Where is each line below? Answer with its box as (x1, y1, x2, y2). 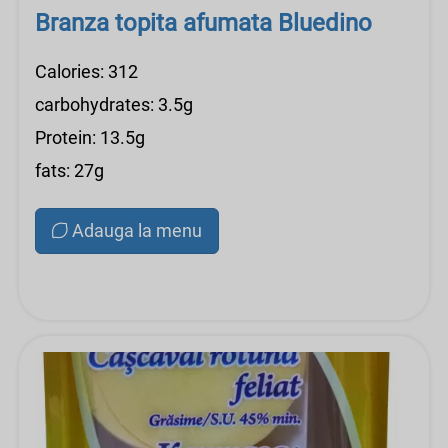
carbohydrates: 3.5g (35, 94, 193, 115)
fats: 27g (35, 160, 104, 181)
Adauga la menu (72, 220, 202, 241)
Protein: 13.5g (35, 127, 145, 148)
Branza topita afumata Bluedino (35, 9, 372, 37)
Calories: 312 (35, 61, 138, 82)
